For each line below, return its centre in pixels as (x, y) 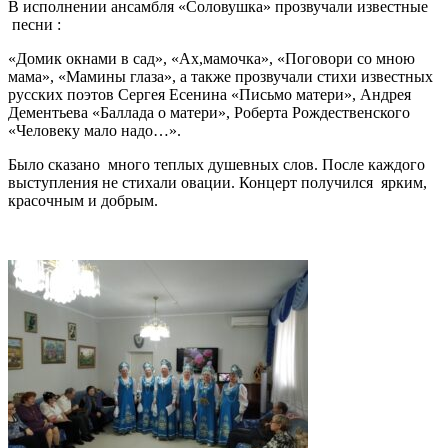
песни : (34, 24)
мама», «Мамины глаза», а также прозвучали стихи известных (220, 76)
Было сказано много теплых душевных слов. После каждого (216, 164)
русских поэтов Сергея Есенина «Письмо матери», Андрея (209, 94)
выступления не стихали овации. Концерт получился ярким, (217, 182)
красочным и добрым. (83, 200)
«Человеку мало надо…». (94, 130)
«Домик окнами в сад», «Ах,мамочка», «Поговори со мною (211, 58)
